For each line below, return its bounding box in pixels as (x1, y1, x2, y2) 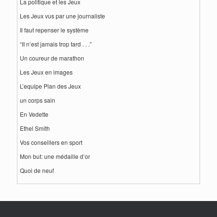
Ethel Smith (20, 124, 50, 132)
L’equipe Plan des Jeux (20, 82, 81, 90)
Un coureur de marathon (20, 54, 84, 62)
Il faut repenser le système (20, 26, 89, 34)
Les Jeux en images (20, 68, 73, 76)
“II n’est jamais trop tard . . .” (20, 40, 92, 48)
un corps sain (20, 96, 55, 104)
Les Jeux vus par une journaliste (20, 12, 105, 20)
